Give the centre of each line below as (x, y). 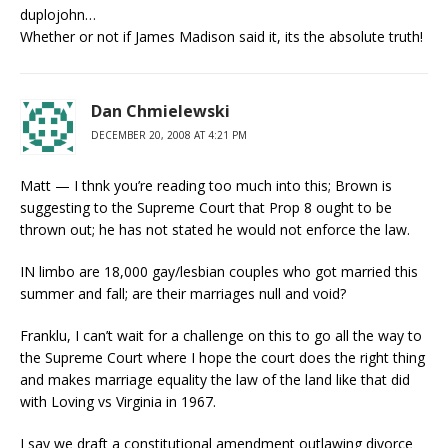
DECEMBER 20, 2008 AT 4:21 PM (169, 135)
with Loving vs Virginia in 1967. (118, 401)
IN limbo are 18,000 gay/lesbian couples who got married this (219, 271)
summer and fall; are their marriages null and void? (183, 293)
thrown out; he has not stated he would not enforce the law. (215, 229)
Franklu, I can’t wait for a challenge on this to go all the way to (221, 335)
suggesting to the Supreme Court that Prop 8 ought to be (206, 207)
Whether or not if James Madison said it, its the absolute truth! (221, 36)
